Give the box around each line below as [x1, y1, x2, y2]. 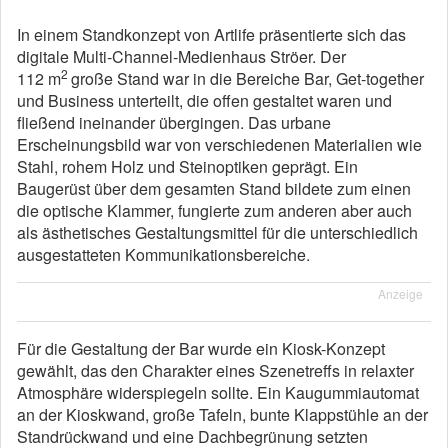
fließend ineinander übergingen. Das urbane [17, 111, 331, 135]
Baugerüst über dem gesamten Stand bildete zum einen [17, 177, 411, 201]
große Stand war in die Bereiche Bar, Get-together [71, 67, 424, 91]
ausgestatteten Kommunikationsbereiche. [17, 243, 310, 267]
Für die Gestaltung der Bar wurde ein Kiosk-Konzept [17, 337, 385, 361]
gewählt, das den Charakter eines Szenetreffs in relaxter [17, 359, 414, 383]
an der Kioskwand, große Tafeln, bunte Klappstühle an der [17, 403, 428, 427]
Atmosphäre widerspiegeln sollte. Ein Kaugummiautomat [17, 381, 419, 405]
